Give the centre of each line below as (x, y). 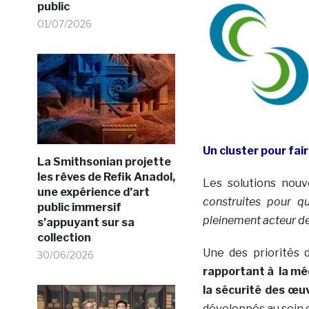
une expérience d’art (93, 192)
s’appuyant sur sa (86, 222)
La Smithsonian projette (104, 161)
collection (64, 237)
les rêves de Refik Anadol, (106, 177)
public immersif (79, 207)
